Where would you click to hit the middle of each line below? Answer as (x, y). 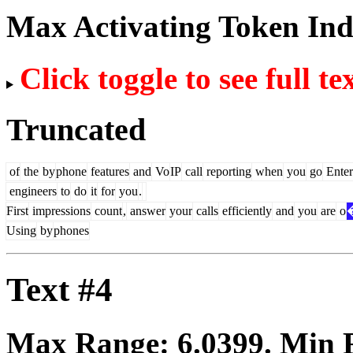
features (108, 172)
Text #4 (59, 290)
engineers (32, 191)
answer (146, 211)
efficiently (245, 211)
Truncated (76, 129)
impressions (60, 211)
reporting (227, 172)
